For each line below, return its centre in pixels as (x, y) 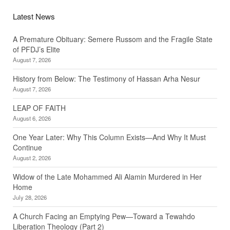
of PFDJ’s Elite (36, 50)
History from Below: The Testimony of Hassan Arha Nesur (106, 79)
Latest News (34, 16)
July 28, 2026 (30, 197)
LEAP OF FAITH (39, 108)
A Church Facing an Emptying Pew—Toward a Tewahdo (104, 216)
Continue (27, 148)
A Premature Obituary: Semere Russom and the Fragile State (112, 39)
